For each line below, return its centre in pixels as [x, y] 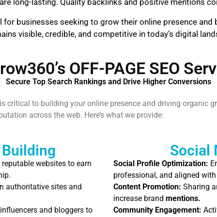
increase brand [139, 198]
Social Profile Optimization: [161, 163]
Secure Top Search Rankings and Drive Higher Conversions [108, 82]
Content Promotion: [147, 187]
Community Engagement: [157, 210]
